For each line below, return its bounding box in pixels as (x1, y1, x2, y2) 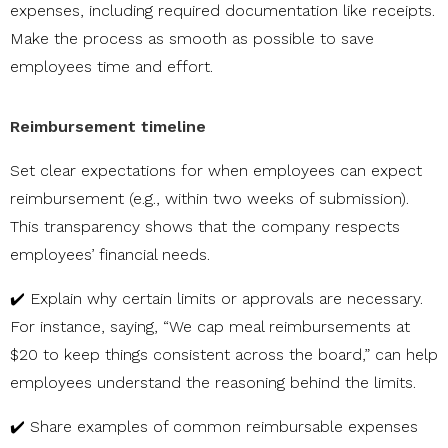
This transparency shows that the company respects (10, 217, 400, 237)
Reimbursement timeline (10, 117, 206, 137)
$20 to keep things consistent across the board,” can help (10, 345, 438, 365)
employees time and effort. (10, 57, 213, 77)
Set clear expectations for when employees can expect (10, 161, 422, 181)
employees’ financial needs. (10, 245, 210, 265)
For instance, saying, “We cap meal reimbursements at (10, 317, 410, 337)
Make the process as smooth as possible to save (10, 29, 374, 49)
